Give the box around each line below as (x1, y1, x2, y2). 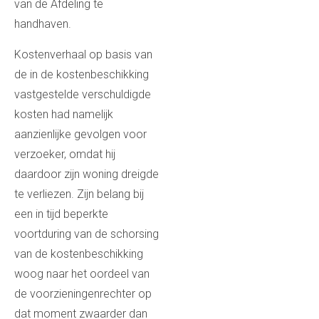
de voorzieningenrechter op (14, 286, 152, 300)
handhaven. (14, 17, 71, 31)
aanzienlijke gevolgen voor (14, 127, 147, 141)
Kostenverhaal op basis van (14, 47, 152, 61)
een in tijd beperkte (14, 206, 108, 221)
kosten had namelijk (14, 107, 113, 121)
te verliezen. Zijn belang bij (14, 187, 144, 201)
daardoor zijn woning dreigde (14, 167, 159, 181)
